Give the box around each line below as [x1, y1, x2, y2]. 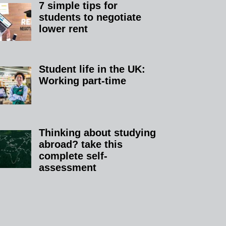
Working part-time [39, 75, 127, 86]
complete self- [39, 150, 108, 161]
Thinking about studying [39, 127, 156, 138]
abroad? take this [39, 138, 123, 150]
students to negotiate [39, 11, 142, 23]
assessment [39, 161, 97, 173]
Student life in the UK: [39, 63, 146, 75]
